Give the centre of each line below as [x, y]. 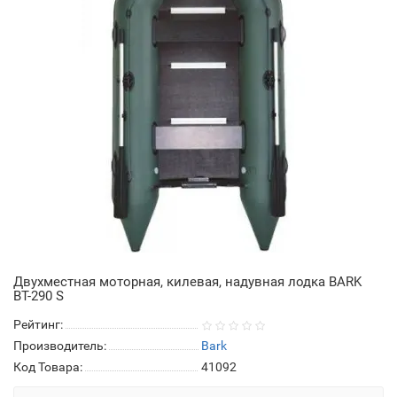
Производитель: [60, 346]
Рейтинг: [38, 325]
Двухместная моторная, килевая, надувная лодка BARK [187, 282]
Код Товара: [48, 367]
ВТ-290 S [39, 296]
